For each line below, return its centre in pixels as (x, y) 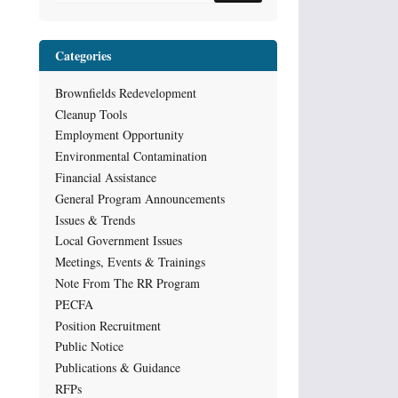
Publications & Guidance (117, 368)
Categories (83, 55)
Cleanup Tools (91, 114)
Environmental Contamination (131, 156)
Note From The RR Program (127, 283)
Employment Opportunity (119, 135)
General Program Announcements (139, 198)
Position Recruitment (107, 325)
